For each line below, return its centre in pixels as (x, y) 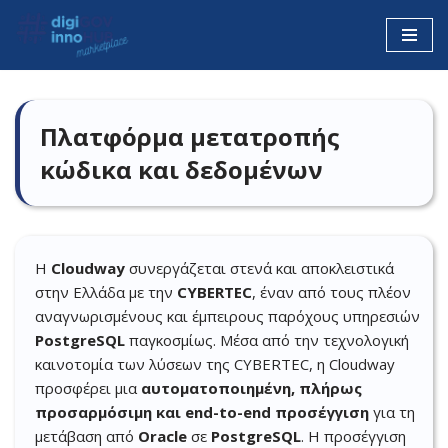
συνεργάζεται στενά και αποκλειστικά (259, 268)
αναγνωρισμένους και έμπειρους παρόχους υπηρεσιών (227, 316)
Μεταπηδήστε (63, 54)
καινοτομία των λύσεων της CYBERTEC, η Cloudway (215, 364)
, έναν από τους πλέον (331, 292)
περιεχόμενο (59, 102)
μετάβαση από (86, 436)
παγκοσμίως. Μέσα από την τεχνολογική (267, 340)
